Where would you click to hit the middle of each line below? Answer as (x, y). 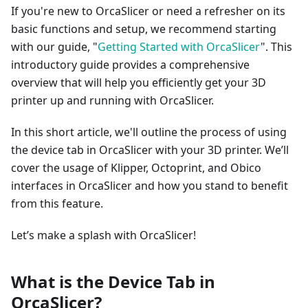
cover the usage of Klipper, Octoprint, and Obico (136, 168)
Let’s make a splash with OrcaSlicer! (103, 235)
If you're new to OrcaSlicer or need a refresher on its (148, 11)
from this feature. (57, 203)
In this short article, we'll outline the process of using (149, 132)
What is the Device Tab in (113, 282)
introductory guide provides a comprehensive (130, 65)
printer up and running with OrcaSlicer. (112, 100)
